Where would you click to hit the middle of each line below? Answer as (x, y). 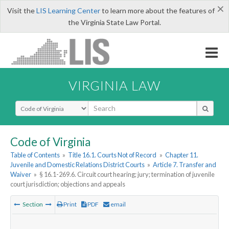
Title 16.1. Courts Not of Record (112, 155)
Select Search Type (46, 105)
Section (33, 204)
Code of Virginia (50, 142)
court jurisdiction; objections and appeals (68, 184)
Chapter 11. (181, 155)
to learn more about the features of (157, 10)
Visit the (21, 10)
